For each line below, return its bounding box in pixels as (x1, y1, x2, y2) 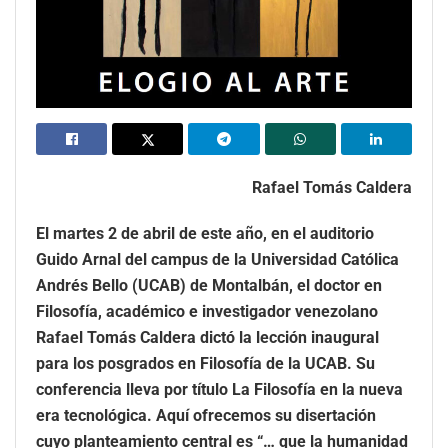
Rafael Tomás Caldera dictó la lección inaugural (36, 327, 379, 347)
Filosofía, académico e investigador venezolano (36, 301, 378, 321)
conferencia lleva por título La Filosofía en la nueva (36, 379, 403, 399)
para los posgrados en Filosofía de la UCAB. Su (36, 353, 375, 373)
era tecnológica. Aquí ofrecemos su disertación (36, 405, 376, 425)
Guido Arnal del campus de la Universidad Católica (36, 249, 399, 269)
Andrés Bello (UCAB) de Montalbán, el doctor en (36, 275, 382, 295)
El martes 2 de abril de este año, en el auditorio (36, 223, 374, 243)
